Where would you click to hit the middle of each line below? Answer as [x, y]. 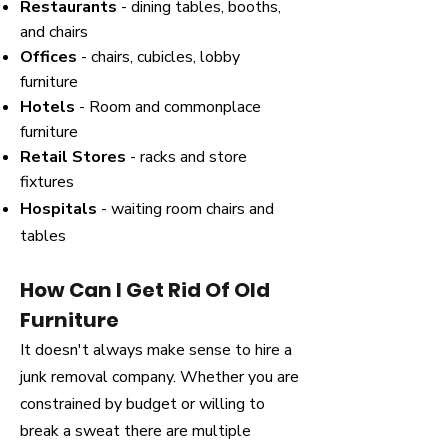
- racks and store [186, 157]
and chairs [54, 32]
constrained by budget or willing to [142, 404]
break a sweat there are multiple [135, 431]
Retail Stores [73, 157]
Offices [48, 57]
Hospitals [58, 209]
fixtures [47, 182]
